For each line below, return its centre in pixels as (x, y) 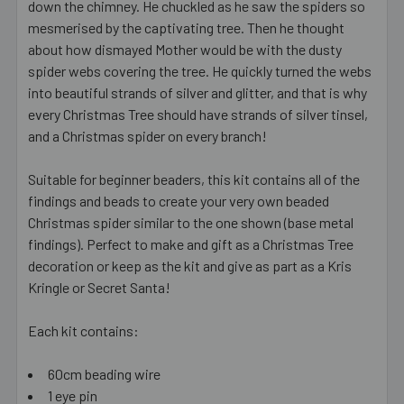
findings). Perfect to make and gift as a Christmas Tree (191, 243)
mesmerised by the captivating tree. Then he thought (186, 27)
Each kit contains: (83, 330)
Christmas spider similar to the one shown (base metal (191, 222)
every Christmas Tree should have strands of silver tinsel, (198, 114)
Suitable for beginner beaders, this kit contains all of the (194, 179)
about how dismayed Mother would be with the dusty (185, 49)
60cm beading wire (104, 373)
